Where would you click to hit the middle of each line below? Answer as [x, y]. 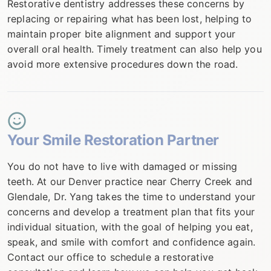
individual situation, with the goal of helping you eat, [130, 227]
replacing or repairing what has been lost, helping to [130, 19]
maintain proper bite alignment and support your [122, 34]
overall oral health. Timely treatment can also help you [135, 49]
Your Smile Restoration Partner [113, 140]
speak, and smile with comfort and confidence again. [132, 242]
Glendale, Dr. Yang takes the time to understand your [132, 197]
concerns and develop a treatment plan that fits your [131, 212]
